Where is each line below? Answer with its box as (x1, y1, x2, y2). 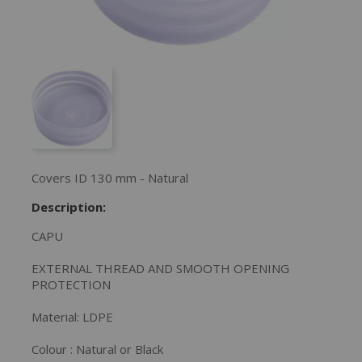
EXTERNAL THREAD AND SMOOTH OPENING (32, 260, 289, 276)
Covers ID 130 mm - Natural (32, 170, 188, 186)
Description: (32, 199, 106, 215)
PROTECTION (32, 276, 111, 293)
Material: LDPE (32, 309, 113, 325)
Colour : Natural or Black (32, 341, 163, 357)
